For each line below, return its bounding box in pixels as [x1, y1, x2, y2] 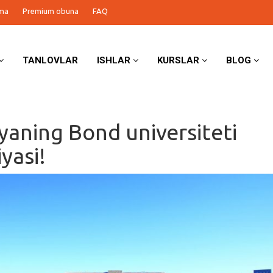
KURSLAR [157, 55, 202, 66]
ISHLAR [97, 55, 133, 66]
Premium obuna [23, 7, 79, 15]
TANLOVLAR [23, 55, 79, 66]
